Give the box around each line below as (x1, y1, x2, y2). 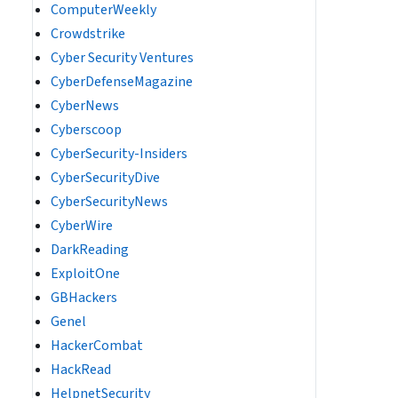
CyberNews (51, 96, 119, 115)
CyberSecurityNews (51, 192, 168, 211)
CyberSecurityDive (51, 168, 160, 187)
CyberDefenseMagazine (51, 72, 193, 92)
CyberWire (51, 216, 113, 235)
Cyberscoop (51, 120, 122, 139)
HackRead (51, 360, 111, 379)
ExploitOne (51, 264, 120, 283)
